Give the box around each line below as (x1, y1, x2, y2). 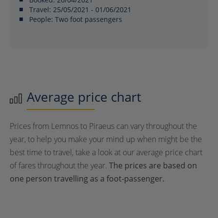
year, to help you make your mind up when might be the (10, 134, 202, 145)
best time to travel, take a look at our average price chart (10, 147, 202, 158)
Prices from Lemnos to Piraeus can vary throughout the (10, 121, 197, 131)
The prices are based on (109, 160, 197, 171)
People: (29, 15, 53, 24)
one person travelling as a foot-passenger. (10, 173, 164, 184)
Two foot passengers (53, 15, 122, 24)
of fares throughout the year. (10, 160, 109, 171)
